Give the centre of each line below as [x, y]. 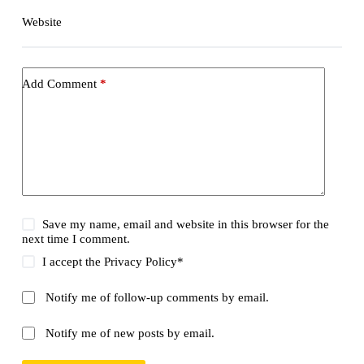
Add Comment [59, 83]
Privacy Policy [141, 262]
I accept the [74, 262]
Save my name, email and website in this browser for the [186, 225]
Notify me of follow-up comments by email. [158, 298]
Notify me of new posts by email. [130, 334]
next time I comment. [76, 239]
